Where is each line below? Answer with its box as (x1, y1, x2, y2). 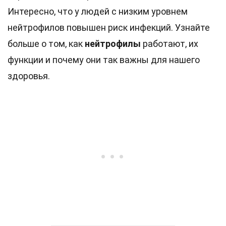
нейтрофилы (85, 38, 141, 49)
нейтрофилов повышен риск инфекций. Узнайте (8, 22, 210, 33)
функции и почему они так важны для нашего (8, 54, 200, 65)
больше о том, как (8, 38, 85, 49)
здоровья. (8, 71, 50, 81)
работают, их (141, 38, 198, 49)
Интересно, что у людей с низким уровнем (8, 6, 188, 17)
